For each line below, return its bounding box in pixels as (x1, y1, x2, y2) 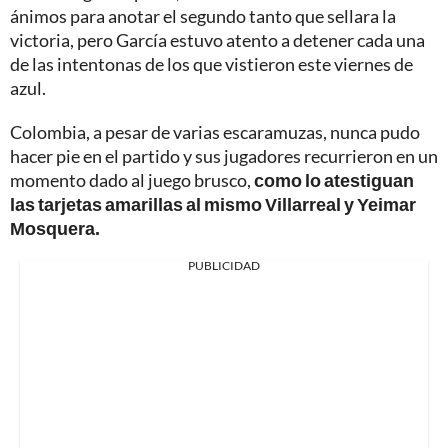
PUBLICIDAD (188, 258, 260, 274)
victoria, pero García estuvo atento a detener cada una (10, 29, 425, 52)
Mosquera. (10, 217, 100, 240)
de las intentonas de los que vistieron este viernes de (10, 53, 413, 76)
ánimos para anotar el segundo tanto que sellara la (10, 5, 396, 28)
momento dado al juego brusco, (10, 169, 254, 192)
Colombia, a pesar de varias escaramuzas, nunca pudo (10, 121, 420, 144)
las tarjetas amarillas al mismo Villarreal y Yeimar (10, 193, 416, 216)
